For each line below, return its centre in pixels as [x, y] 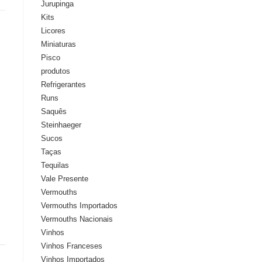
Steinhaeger [61, 125]
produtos [56, 71]
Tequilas [55, 165]
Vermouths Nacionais [77, 219]
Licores [53, 31]
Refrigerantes [63, 85]
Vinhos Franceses [72, 246]
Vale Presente [65, 179]
